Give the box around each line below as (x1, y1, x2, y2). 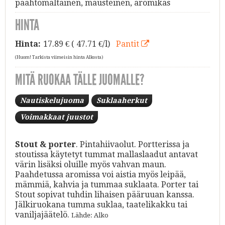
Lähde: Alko (71, 211, 108, 219)
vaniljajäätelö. (15, 209, 71, 219)
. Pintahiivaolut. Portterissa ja (76, 139, 189, 149)
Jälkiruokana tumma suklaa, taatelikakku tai (15, 199, 187, 209)
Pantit (116, 39, 141, 49)
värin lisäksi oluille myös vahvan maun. (15, 159, 166, 169)
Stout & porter (15, 139, 76, 149)
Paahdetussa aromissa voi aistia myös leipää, (15, 169, 186, 179)
